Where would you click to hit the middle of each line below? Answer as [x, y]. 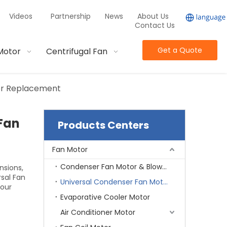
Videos [21, 16]
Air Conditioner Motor [98, 212]
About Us [153, 16]
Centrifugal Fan [77, 51]
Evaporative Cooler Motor [105, 197]
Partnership [71, 16]
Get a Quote [180, 50]
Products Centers [103, 125]
